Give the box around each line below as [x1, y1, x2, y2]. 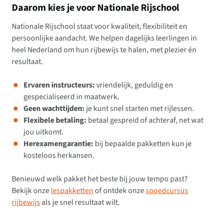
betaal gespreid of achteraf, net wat [87, 115, 203, 126]
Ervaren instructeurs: [23, 80, 95, 91]
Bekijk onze [12, 185, 51, 197]
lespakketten [51, 185, 93, 197]
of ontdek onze [93, 185, 146, 197]
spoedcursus [146, 185, 188, 197]
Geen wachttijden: [23, 103, 85, 114]
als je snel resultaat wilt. [40, 197, 120, 208]
